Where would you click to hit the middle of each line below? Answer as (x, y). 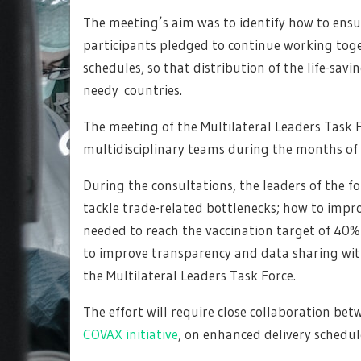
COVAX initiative (131, 334)
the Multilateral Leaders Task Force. (189, 275)
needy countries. (133, 89)
